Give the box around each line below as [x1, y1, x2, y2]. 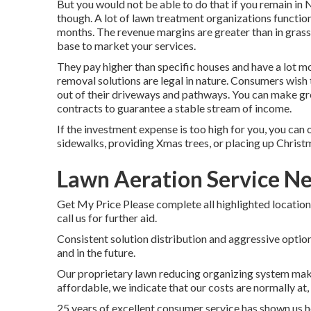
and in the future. [57, 246, 135, 259]
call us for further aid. [57, 211, 157, 224]
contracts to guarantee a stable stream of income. [57, 101, 292, 115]
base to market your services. [57, 39, 196, 52]
